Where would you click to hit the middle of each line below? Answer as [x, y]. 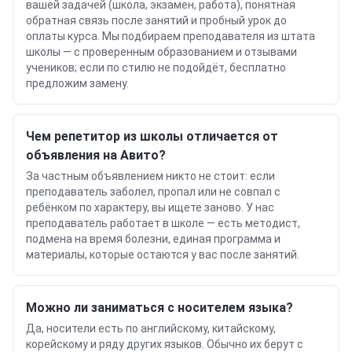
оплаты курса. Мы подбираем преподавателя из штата [170, 36]
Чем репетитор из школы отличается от [152, 136]
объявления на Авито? [96, 155]
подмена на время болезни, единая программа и [153, 239]
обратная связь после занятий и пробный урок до [156, 20]
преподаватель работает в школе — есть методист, [163, 223]
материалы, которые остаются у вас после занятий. [163, 255]
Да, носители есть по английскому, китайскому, [151, 328]
